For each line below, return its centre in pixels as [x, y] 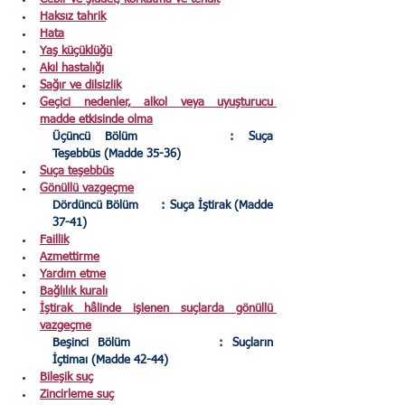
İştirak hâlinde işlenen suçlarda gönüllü [156, 309]
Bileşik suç [66, 378]
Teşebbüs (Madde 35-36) [117, 155]
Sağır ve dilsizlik [80, 86]
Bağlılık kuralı [74, 292]
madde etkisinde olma [96, 120]
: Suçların [246, 344]
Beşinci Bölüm [96, 344]
